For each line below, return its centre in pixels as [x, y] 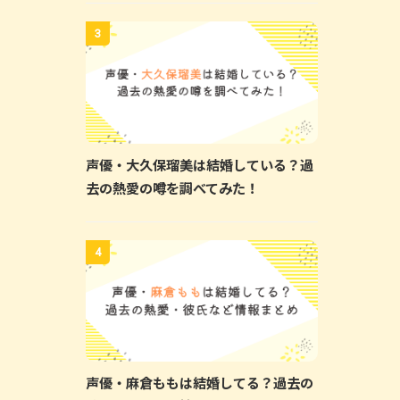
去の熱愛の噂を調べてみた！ [172, 187]
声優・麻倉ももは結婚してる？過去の [200, 383]
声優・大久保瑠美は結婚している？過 [200, 164]
